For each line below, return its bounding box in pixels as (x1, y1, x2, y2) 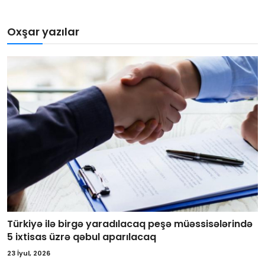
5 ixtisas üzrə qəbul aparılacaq (7, 230, 156, 244)
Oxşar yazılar (7, 24, 79, 40)
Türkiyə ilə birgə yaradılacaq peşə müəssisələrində (7, 216, 253, 231)
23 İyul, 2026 (7, 248, 50, 258)
